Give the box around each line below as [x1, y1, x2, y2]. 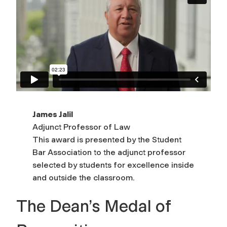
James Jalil [32, 109, 73, 119]
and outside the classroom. [32, 172, 135, 182]
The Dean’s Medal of [16, 196, 171, 216]
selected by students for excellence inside [32, 160, 194, 170]
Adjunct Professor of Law [32, 122, 130, 132]
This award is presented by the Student [32, 134, 181, 144]
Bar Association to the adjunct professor [32, 147, 185, 157]
